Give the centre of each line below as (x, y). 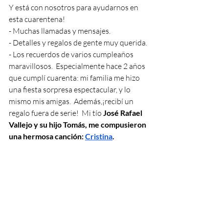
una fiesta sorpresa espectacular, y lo (70, 89)
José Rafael (123, 113)
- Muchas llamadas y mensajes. (60, 31)
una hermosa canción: (47, 136)
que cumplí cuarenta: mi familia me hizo (75, 78)
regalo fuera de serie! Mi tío (56, 113)
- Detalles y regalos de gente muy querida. (78, 43)
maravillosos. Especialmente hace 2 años (78, 66)
